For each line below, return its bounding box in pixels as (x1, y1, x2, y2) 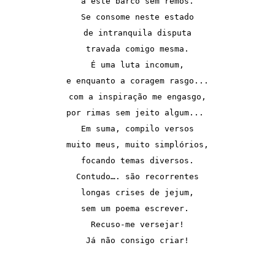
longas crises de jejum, (81, 187, 194, 197)
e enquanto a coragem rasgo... (66, 76, 209, 85)
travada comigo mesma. (86, 44, 189, 53)
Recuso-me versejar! (91, 219, 184, 229)
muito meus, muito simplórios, (66, 139, 209, 149)
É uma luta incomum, (91, 60, 184, 69)
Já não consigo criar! (86, 235, 189, 245)
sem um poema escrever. (81, 203, 194, 213)
